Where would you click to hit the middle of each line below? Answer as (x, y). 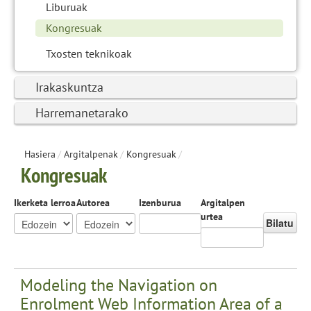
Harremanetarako (82, 112)
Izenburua (160, 202)
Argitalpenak (91, 154)
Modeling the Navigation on (119, 285)
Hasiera (40, 154)
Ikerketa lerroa (45, 202)
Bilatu (280, 222)
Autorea (93, 202)
